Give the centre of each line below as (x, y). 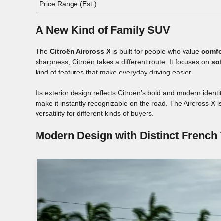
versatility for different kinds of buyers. (95, 113)
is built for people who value (156, 51)
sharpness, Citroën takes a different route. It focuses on (123, 61)
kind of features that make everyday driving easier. (114, 72)
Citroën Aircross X (80, 51)
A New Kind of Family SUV (103, 30)
